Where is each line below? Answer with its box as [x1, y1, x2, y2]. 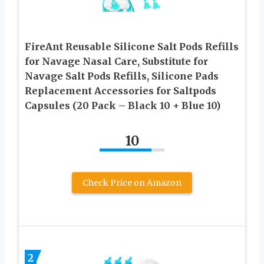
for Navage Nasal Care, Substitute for [25, 55, 208, 67]
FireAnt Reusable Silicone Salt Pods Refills [25, 40, 239, 52]
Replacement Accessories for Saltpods [25, 84, 216, 97]
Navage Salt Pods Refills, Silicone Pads [25, 70, 219, 82]
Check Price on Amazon [82, 177, 181, 188]
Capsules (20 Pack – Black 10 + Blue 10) [25, 99, 220, 111]
